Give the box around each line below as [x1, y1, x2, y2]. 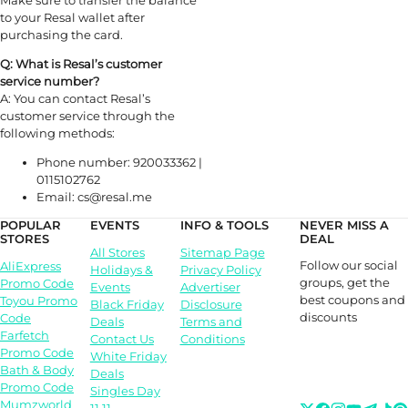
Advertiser [179, 280, 240, 295]
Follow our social [300, 258, 399, 273]
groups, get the [300, 275, 391, 291]
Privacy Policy [179, 262, 261, 278]
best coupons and [300, 292, 406, 308]
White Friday [89, 349, 167, 364]
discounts [300, 310, 358, 325]
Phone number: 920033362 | [36, 155, 202, 170]
